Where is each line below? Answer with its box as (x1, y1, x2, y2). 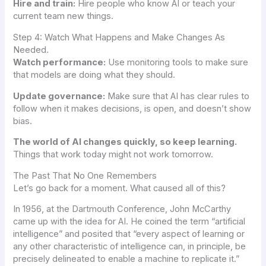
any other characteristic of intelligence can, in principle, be (13, 241, 246, 252)
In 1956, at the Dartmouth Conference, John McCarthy (13, 204, 232, 215)
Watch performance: (13, 56, 106, 68)
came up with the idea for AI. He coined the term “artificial (13, 216, 246, 227)
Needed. (13, 44, 49, 55)
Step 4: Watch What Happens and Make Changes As (13, 31, 226, 43)
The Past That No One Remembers (13, 170, 157, 181)
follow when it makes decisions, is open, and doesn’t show (13, 103, 252, 114)
